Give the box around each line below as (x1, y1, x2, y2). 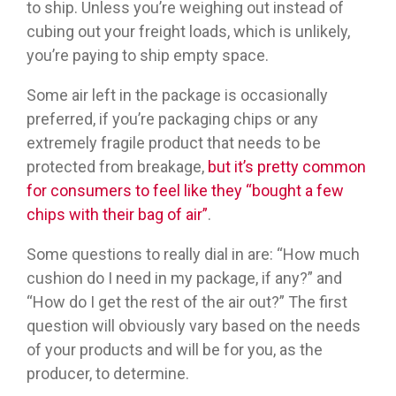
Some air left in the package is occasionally (27, 86, 328, 105)
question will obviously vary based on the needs (27, 316, 361, 336)
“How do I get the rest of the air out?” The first (27, 293, 347, 312)
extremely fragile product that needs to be (27, 133, 321, 153)
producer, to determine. (27, 364, 189, 384)
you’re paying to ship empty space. (27, 46, 269, 65)
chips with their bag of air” (27, 205, 208, 225)
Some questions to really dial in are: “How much (27, 245, 360, 264)
